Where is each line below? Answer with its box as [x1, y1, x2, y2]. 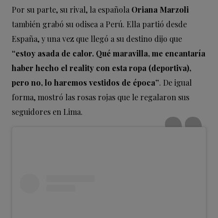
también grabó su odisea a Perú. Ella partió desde [12, 18, 187, 29]
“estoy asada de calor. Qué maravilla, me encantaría [12, 48, 205, 58]
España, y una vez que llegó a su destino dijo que [12, 33, 182, 44]
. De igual [159, 77, 192, 88]
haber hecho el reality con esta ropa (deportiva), [12, 62, 191, 73]
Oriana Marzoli [131, 4, 189, 15]
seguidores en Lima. [12, 106, 83, 117]
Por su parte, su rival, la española [12, 4, 131, 15]
